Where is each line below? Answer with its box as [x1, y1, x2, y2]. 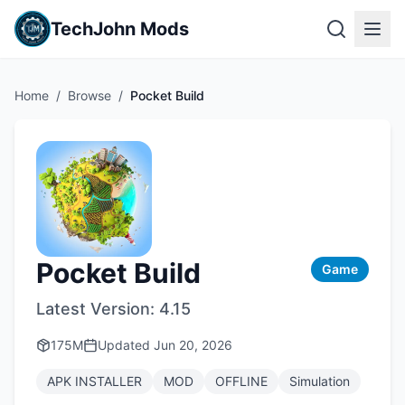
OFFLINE [215, 373, 268, 389]
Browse [68, 88, 111, 103]
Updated [98, 337, 154, 353]
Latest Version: [36, 299, 159, 318]
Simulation [289, 373, 350, 389]
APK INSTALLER [47, 373, 142, 389]
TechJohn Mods [51, 18, 189, 40]
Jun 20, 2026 [154, 337, 232, 353]
